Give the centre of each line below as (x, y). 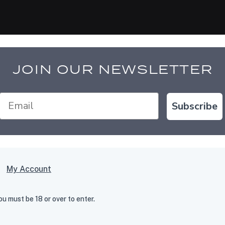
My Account (29, 169)
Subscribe (195, 106)
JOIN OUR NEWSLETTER (113, 69)
